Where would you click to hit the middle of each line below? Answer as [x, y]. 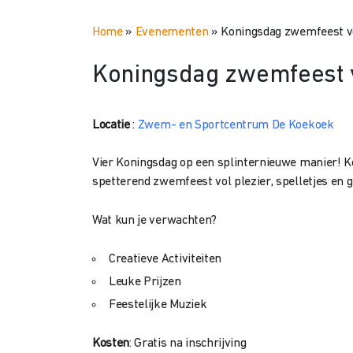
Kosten [111, 344]
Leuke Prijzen [145, 282]
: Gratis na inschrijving [188, 344]
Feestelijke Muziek [158, 305]
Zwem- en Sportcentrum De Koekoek [236, 125]
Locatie [111, 125]
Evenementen [172, 32]
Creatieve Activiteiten [165, 259]
